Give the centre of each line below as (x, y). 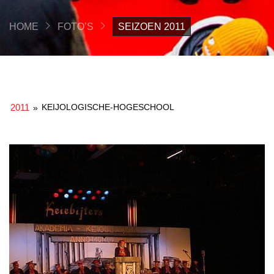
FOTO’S (76, 26)
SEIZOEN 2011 (152, 26)
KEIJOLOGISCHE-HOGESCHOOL (108, 107)
